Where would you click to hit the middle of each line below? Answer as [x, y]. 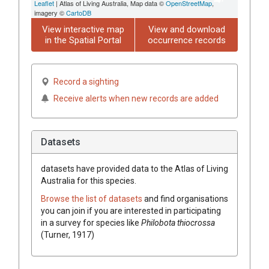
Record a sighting [86, 81]
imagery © [50, 12]
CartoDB [79, 12]
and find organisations [186, 198]
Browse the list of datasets [92, 198]
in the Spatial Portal [83, 40]
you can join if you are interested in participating [131, 210]
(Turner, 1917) [68, 234]
